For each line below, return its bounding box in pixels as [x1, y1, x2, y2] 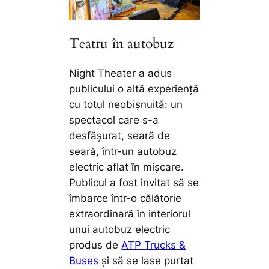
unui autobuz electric [69, 223, 171, 236]
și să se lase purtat [98, 255, 194, 267]
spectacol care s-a [69, 114, 159, 127]
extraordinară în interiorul [69, 208, 191, 220]
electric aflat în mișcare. [69, 161, 184, 174]
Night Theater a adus [69, 67, 172, 80]
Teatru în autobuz [69, 34, 174, 53]
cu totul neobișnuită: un [69, 98, 183, 111]
